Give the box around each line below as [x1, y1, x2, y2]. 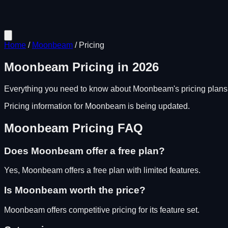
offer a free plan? [83, 145, 165, 156]
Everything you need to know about [4, 84, 133, 93]
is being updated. [126, 101, 190, 110]
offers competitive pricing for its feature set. [45, 205, 199, 214]
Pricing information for [4, 101, 85, 110]
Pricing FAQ [69, 121, 143, 135]
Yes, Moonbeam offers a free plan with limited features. [4, 166, 201, 175]
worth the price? [67, 185, 146, 196]
